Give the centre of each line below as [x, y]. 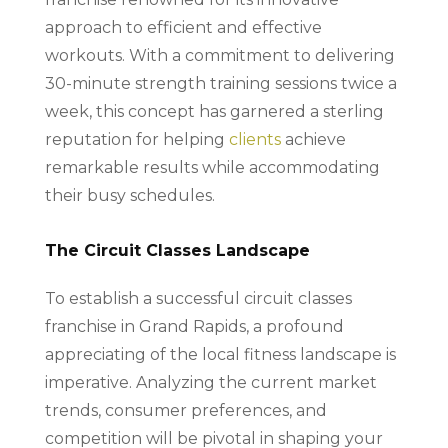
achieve [313, 139]
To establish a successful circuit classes [198, 298]
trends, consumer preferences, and [185, 410]
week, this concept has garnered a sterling [214, 111]
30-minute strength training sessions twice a [220, 83]
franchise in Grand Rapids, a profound [194, 326]
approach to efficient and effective [183, 27]
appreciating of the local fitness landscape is [220, 354]
